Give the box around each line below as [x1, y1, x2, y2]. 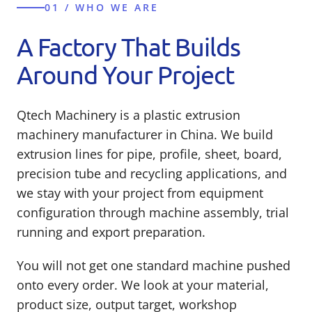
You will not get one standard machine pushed [17, 256, 290, 274]
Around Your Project [17, 58, 234, 89]
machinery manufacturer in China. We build [17, 125, 273, 143]
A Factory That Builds [17, 31, 240, 61]
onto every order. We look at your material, [17, 276, 269, 293]
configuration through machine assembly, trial [17, 203, 289, 221]
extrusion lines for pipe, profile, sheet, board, [17, 145, 282, 162]
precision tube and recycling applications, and [17, 164, 287, 182]
